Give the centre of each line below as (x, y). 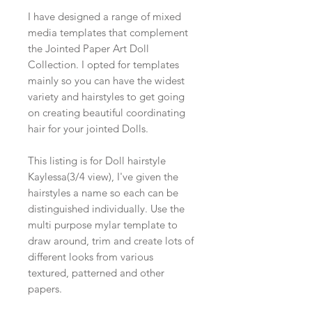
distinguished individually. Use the (106, 209)
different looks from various (91, 257)
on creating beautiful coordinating (107, 113)
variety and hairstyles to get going (106, 97)
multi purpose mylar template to (103, 225)
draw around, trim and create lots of (111, 241)
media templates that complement (108, 33)
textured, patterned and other (96, 273)
